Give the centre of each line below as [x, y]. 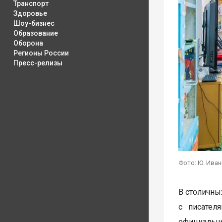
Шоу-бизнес [34, 23]
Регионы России [41, 53]
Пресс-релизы [38, 63]
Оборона [28, 43]
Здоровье [30, 13]
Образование [36, 33]
